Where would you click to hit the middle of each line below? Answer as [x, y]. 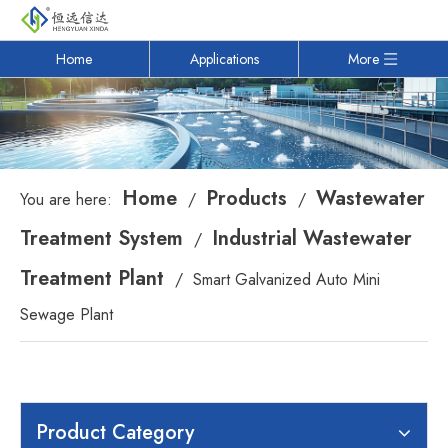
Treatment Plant [92, 279]
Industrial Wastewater [312, 239]
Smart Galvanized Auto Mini [286, 280]
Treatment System [101, 239]
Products [246, 199]
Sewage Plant [66, 315]
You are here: [66, 200]
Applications [224, 59]
